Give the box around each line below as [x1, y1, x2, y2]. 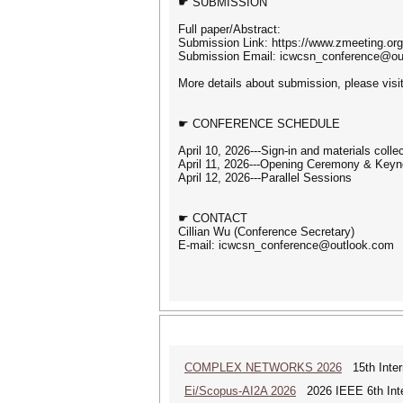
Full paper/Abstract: [178, 22, 281, 36]
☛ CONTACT [178, 211, 247, 225]
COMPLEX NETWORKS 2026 [184, 361, 342, 374]
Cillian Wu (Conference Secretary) [178, 225, 354, 238]
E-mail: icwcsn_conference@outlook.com [178, 238, 394, 252]
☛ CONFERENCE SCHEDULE [178, 117, 340, 130]
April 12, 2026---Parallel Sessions [178, 171, 352, 184]
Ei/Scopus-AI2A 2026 [184, 384, 296, 398]
